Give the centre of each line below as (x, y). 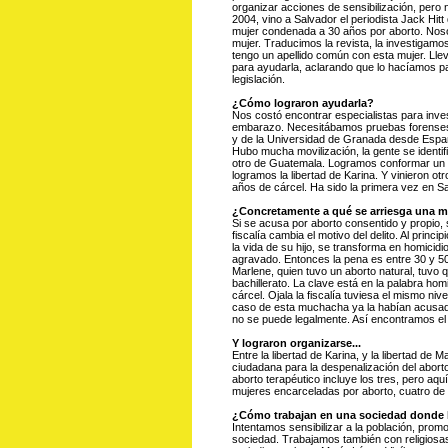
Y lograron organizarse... (296, 343)
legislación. (258, 79)
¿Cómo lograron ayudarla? (303, 103)
